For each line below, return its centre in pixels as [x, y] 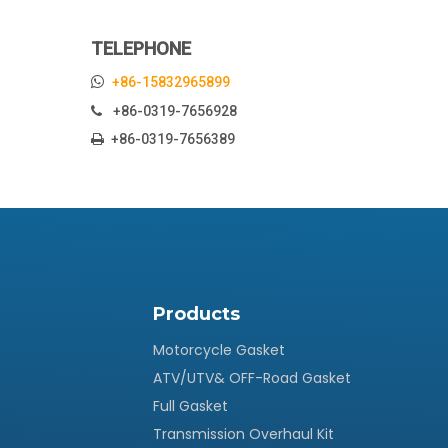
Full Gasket [190, 406]
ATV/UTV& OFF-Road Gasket [251, 378]
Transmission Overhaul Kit [243, 434]
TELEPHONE [141, 48]
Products [196, 314]
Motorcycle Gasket [218, 350]
